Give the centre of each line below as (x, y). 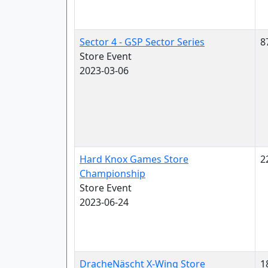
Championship (112, 173)
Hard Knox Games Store (134, 159)
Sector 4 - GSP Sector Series (142, 42)
